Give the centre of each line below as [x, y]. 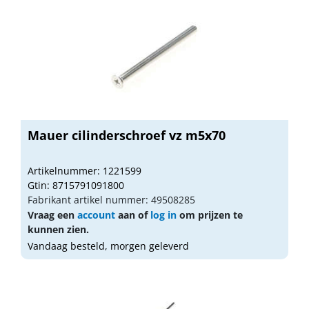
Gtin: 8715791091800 [76, 185]
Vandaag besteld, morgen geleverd [108, 246]
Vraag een [52, 215]
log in [163, 215]
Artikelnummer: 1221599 [84, 170]
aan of [133, 215]
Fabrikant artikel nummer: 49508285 [111, 199]
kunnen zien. [58, 229]
